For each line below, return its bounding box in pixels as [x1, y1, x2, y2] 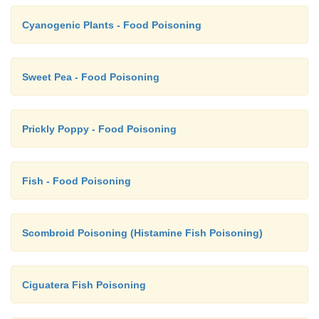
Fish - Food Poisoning [22, 175, 131, 187]
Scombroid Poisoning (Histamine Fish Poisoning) [22, 227, 263, 239]
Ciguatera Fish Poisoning [22, 279, 146, 291]
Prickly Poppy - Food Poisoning [22, 123, 177, 135]
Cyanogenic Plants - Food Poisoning [22, 19, 202, 31]
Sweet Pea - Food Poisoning [22, 71, 159, 83]
